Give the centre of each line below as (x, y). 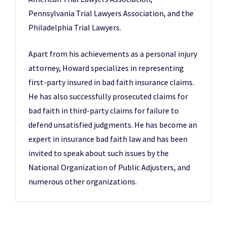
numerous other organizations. (83, 181)
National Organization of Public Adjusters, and (109, 167)
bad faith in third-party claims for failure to (104, 110)
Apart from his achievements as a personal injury (113, 54)
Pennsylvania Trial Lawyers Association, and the (111, 13)
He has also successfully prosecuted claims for (108, 96)
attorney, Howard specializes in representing (106, 68)
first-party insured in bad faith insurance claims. (111, 82)
